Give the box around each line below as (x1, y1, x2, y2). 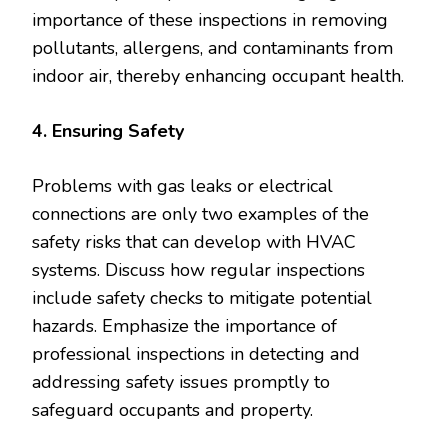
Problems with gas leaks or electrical (32, 173, 333, 198)
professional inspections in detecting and (32, 341, 360, 366)
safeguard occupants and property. (32, 397, 313, 422)
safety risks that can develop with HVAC (32, 229, 356, 254)
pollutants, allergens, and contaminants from (32, 35, 393, 60)
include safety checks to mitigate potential (32, 285, 372, 310)
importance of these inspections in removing (32, 7, 388, 32)
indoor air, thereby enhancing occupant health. (32, 63, 404, 88)
